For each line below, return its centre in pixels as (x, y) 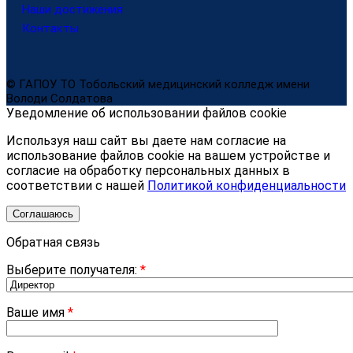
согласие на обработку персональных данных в (148, 170)
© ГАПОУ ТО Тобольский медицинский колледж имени (158, 84)
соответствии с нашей (77, 185)
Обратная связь (53, 242)
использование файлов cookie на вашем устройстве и (168, 155)
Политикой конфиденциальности (247, 185)
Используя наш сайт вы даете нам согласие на (146, 140)
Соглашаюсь (43, 214)
